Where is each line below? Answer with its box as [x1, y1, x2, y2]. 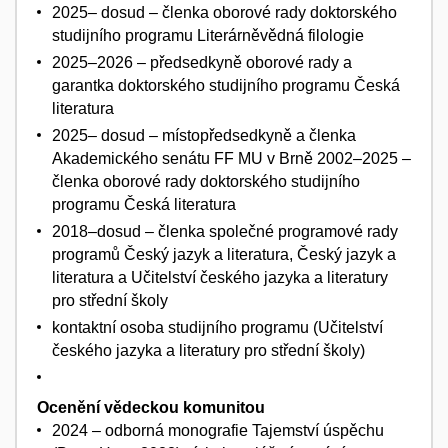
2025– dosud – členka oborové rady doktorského [52, 4, 397, 22]
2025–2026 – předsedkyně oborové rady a [52, 54, 352, 72]
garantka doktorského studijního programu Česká [52, 77, 400, 95]
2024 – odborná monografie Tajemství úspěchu [52, 421, 384, 439]
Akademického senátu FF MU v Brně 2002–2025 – [52, 150, 411, 168]
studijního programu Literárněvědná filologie [52, 27, 364, 45]
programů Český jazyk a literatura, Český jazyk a [52, 246, 396, 264]
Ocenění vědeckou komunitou [37, 398, 265, 416]
